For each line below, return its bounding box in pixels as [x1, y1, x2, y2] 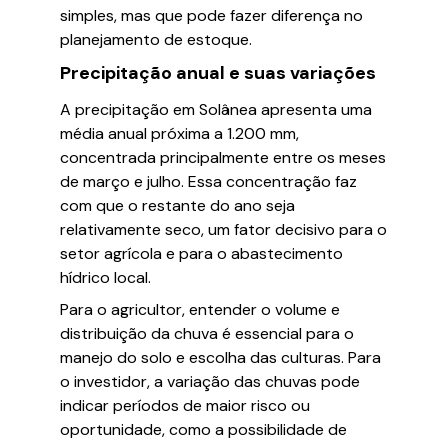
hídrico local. [60, 267, 151, 288]
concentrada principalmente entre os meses [60, 147, 386, 168]
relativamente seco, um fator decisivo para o [60, 219, 387, 240]
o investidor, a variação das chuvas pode [60, 371, 360, 392]
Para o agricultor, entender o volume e [60, 299, 340, 320]
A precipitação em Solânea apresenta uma [60, 99, 372, 120]
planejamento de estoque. [60, 29, 252, 50]
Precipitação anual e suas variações [60, 61, 376, 85]
